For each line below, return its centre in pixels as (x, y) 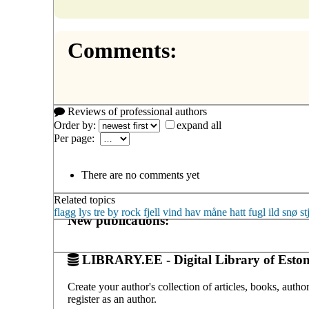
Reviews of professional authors (136, 112)
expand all (199, 126)
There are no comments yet (140, 175)
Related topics (84, 200)
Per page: (77, 139)
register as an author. (112, 299)
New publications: (118, 221)
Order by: (76, 126)
